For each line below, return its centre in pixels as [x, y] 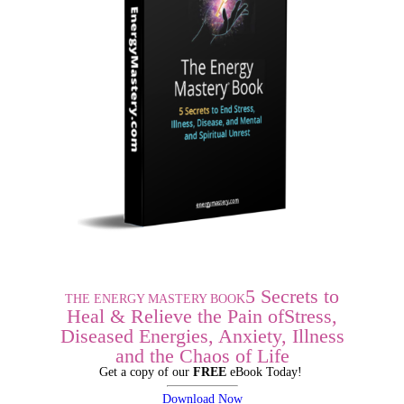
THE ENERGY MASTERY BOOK [155, 299]
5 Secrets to [292, 297]
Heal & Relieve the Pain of [175, 317]
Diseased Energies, [139, 336]
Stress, [311, 317]
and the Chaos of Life [202, 356]
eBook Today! [266, 372]
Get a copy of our [146, 372]
